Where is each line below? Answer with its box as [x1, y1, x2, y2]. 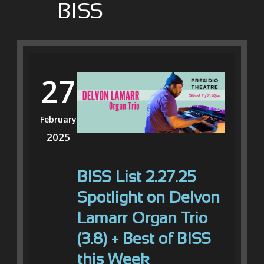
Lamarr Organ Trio [77, 211, 207, 227]
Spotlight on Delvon [77, 190, 220, 206]
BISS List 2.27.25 [77, 170, 196, 186]
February [39, 114, 77, 126]
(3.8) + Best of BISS [77, 232, 211, 247]
